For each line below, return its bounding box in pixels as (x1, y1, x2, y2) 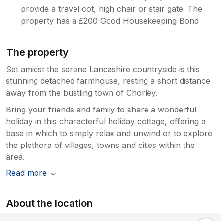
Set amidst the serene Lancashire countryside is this (6, 64, 200, 74)
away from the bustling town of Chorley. (6, 87, 157, 98)
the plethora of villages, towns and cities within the (6, 140, 195, 150)
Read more (6, 167, 47, 178)
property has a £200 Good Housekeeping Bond (21, 15, 199, 26)
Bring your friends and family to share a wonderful (6, 104, 196, 114)
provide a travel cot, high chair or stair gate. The (21, 3, 203, 14)
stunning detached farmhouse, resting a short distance (6, 75, 210, 86)
